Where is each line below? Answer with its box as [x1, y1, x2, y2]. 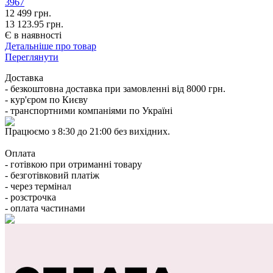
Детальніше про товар [5, 41, 96, 52]
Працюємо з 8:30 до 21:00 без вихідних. [5, 126, 170, 137]
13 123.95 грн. [5, 19, 63, 30]
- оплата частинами [5, 203, 85, 214]
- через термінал [5, 181, 71, 192]
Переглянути [5, 52, 58, 63]
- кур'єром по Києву [5, 94, 88, 105]
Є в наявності [5, 30, 62, 41]
